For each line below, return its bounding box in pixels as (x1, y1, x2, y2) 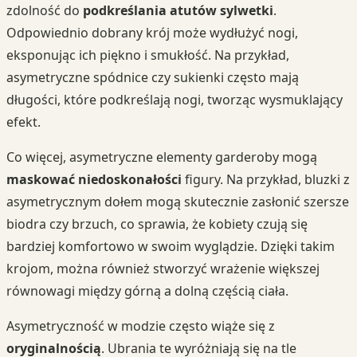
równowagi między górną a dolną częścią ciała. (6, 281, 288, 300)
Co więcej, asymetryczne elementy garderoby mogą (6, 147, 317, 166)
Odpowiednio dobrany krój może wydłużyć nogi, (6, 23, 298, 41)
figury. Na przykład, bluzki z (182, 170, 350, 188)
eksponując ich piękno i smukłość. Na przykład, (6, 45, 289, 64)
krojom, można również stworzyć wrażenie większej (6, 259, 320, 277)
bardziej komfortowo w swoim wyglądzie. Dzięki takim (6, 237, 335, 255)
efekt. (6, 112, 41, 131)
